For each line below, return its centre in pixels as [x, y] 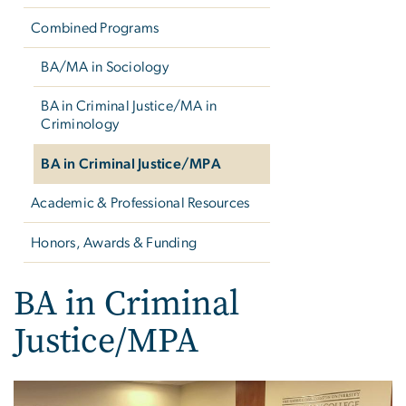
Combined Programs [95, 28]
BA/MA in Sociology [105, 68]
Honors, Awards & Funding [114, 242]
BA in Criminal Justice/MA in [129, 106]
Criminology [80, 125]
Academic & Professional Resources [140, 203]
